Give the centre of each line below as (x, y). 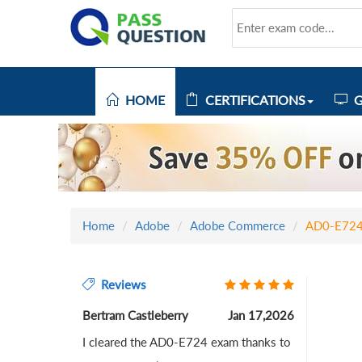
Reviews (120, 284)
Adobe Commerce (238, 225)
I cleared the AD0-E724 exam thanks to (187, 342)
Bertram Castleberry (135, 315)
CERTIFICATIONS (252, 100)
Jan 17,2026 (261, 315)
